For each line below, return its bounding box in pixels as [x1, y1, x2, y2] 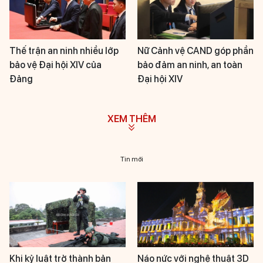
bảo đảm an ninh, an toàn [137, 59, 242, 70]
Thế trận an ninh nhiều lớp [9, 45, 119, 56]
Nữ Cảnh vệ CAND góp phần [137, 45, 254, 56]
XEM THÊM [107, 113, 156, 125]
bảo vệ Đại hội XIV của [9, 59, 102, 70]
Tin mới [120, 154, 143, 163]
